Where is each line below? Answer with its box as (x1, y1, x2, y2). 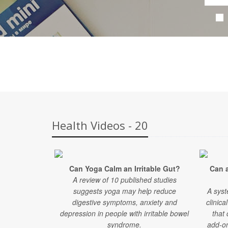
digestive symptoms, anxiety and (72, 197, 177, 207)
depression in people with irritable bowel (60, 208, 189, 218)
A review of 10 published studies (72, 175, 177, 185)
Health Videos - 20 (52, 118, 148, 133)
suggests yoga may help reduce (73, 186, 176, 196)
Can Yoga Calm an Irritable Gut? (69, 163, 180, 174)
